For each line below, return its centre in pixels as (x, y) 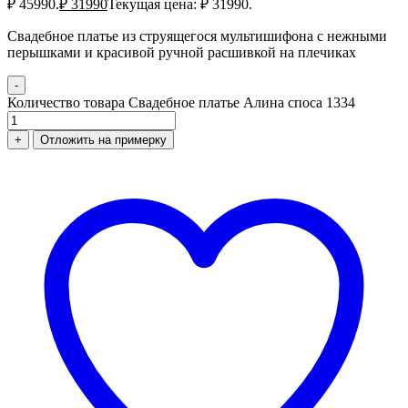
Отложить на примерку (103, 140)
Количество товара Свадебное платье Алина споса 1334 (181, 102)
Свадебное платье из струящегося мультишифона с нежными (197, 36)
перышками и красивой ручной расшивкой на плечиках (182, 52)
